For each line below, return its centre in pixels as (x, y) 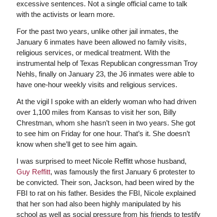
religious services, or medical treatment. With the (93, 53)
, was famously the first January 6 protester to (122, 171)
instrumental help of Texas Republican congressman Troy (107, 63)
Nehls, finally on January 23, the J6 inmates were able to (105, 74)
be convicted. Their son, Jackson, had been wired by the (105, 182)
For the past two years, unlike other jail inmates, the (97, 31)
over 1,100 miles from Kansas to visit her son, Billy (96, 112)
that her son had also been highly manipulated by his (99, 203)
